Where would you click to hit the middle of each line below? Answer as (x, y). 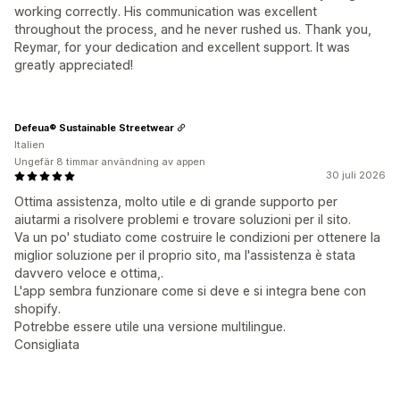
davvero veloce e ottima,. (89, 273)
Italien (29, 145)
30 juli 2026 (356, 175)
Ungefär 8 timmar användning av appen (110, 162)
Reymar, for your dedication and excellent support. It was (182, 47)
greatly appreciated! (74, 65)
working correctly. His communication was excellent (166, 12)
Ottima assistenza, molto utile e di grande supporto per (176, 202)
